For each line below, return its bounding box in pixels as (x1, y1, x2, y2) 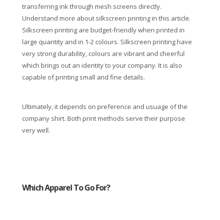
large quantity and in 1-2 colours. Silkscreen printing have (22, 37, 192, 47)
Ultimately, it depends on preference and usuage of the (22, 102, 188, 111)
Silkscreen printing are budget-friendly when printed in (22, 26, 185, 35)
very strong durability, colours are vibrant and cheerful (22, 49, 185, 58)
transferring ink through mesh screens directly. (22, 2, 162, 11)
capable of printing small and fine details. (22, 73, 145, 82)
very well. (22, 126, 50, 135)
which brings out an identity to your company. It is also (22, 61, 182, 70)
